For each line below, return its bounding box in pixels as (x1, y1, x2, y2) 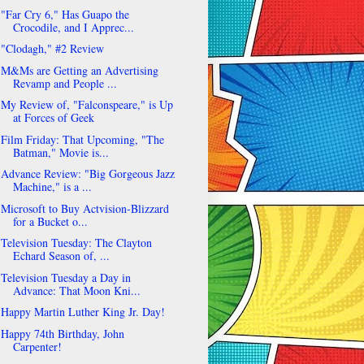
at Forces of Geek (12, 110, 94, 126)
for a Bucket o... (12, 213, 88, 229)
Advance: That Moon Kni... (12, 282, 141, 298)
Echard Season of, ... (12, 248, 110, 264)
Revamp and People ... (12, 75, 117, 91)
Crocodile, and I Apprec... (12, 19, 134, 35)
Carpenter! (12, 338, 62, 354)
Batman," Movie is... (12, 144, 109, 160)
